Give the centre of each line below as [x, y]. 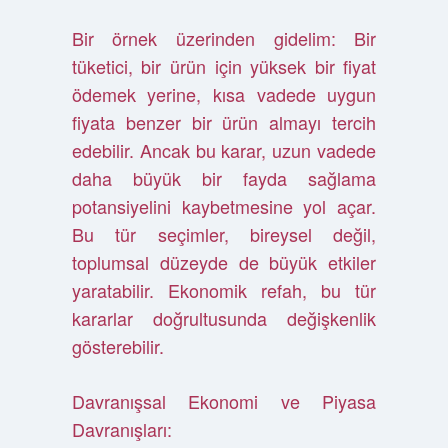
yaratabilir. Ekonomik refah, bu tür [224, 290]
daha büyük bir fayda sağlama [224, 178]
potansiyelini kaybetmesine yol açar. [224, 206]
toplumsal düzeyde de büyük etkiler [224, 262]
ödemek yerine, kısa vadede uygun [224, 94]
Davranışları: [121, 429]
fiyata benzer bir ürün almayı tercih [224, 122]
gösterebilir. [117, 346]
